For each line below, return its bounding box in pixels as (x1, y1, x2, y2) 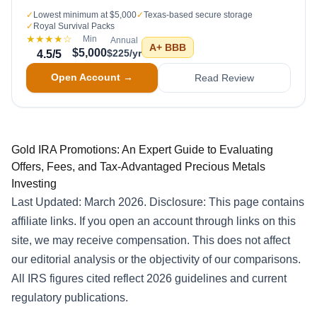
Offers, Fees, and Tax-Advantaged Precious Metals (11, 161, 265, 173)
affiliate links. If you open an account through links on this (11, 215, 296, 227)
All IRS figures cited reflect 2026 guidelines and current (11, 272, 287, 284)
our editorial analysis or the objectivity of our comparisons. (11, 253, 301, 265)
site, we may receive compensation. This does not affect (11, 234, 290, 246)
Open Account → (51, 71, 133, 83)
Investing (11, 178, 57, 190)
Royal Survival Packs (33, 21, 115, 31)
